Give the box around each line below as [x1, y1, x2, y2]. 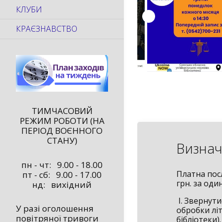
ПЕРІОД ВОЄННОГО [21, 124, 103, 136]
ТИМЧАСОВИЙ [31, 105, 93, 116]
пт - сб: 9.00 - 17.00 [22, 168, 102, 180]
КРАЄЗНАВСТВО [16, 23, 77, 35]
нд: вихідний [32, 178, 92, 190]
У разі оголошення [16, 203, 94, 215]
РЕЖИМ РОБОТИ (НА [19, 114, 105, 126]
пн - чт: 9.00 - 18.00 [21, 159, 103, 170]
